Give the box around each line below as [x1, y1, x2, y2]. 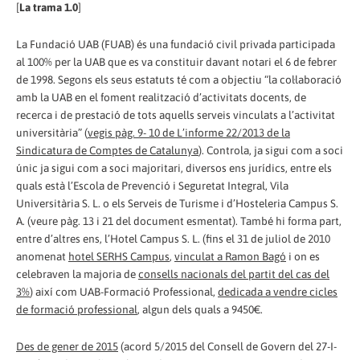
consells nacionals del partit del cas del [138, 267, 329, 280]
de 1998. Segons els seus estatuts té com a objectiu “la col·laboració [16, 72, 342, 86]
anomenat [16, 249, 68, 263]
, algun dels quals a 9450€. [137, 302, 263, 316]
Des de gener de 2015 [16, 339, 118, 353]
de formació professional [16, 302, 137, 316]
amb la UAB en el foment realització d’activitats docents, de [16, 90, 306, 104]
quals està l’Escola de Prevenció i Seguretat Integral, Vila [16, 178, 288, 192]
